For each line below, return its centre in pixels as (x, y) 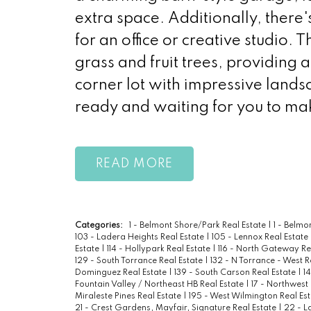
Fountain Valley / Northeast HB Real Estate (160, 285)
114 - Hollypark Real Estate (159, 250)
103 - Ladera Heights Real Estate (140, 238)
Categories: (99, 226)
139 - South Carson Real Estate (236, 273)
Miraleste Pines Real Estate (129, 297)
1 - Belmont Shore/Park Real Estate (198, 226)
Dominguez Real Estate (121, 273)
